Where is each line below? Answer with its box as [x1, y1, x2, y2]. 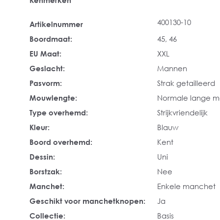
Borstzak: [29, 167, 62, 176]
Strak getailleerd [157, 79, 215, 87]
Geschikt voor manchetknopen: [29, 196, 145, 205]
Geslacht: [29, 64, 65, 73]
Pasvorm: [29, 79, 62, 87]
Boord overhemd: [29, 137, 92, 146]
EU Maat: [29, 49, 61, 58]
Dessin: [29, 152, 55, 161]
